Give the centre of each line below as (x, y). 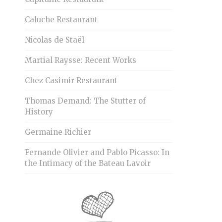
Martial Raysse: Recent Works (81, 60)
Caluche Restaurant (61, 20)
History (39, 112)
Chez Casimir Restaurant (71, 81)
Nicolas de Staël (55, 40)
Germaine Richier (58, 132)
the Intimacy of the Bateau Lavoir (88, 164)
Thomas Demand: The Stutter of (85, 101)
